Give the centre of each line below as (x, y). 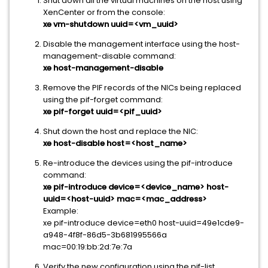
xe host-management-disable (103, 68)
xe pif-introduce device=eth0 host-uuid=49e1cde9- (144, 223)
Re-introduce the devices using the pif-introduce (138, 163)
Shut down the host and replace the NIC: (121, 131)
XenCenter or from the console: (104, 12)
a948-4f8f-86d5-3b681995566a (105, 235)
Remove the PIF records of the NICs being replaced (142, 88)
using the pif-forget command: (103, 100)
